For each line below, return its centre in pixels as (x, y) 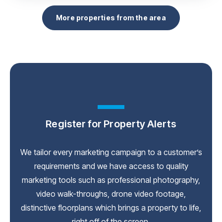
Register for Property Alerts (111, 124)
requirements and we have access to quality (111, 166)
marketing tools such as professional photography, (111, 180)
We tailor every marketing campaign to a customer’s (111, 152)
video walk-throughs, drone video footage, (111, 194)
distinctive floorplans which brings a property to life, (111, 207)
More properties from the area (111, 17)
